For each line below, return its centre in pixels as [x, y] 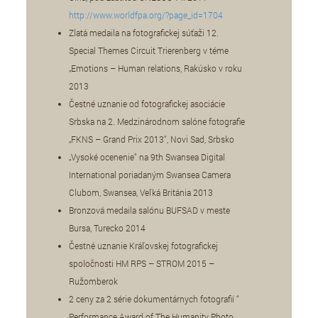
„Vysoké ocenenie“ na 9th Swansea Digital [147, 157]
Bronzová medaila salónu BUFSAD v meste [150, 210]
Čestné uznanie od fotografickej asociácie [147, 103]
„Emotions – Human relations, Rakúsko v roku [156, 68]
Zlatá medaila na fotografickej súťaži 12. [144, 32]
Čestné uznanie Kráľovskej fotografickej [144, 245]
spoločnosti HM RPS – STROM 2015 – [142, 263]
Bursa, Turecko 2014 [108, 227]
